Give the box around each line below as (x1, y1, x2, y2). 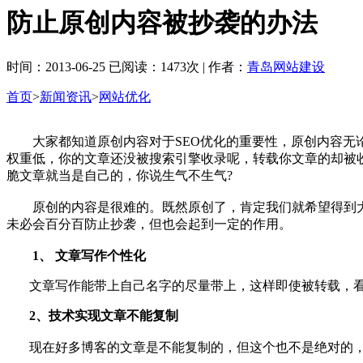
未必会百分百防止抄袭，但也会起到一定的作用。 (6, 216, 292, 231)
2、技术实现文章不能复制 (29, 308, 178, 322)
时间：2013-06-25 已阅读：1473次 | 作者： (6, 59, 247, 74)
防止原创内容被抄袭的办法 (6, 8, 318, 38)
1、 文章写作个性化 (6, 248, 146, 263)
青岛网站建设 (247, 59, 325, 74)
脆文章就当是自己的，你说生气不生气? (6, 168, 233, 182)
